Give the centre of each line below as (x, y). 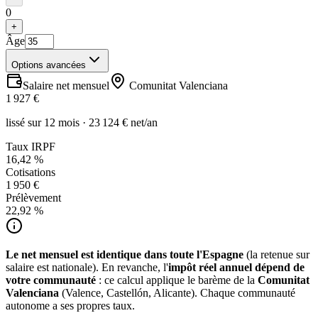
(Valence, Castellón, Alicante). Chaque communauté (177, 293)
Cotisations (31, 172)
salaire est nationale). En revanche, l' (87, 268)
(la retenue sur (276, 255)
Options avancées (49, 65)
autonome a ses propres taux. (70, 306)
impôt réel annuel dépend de (236, 268)
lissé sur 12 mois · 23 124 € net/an (82, 123)
